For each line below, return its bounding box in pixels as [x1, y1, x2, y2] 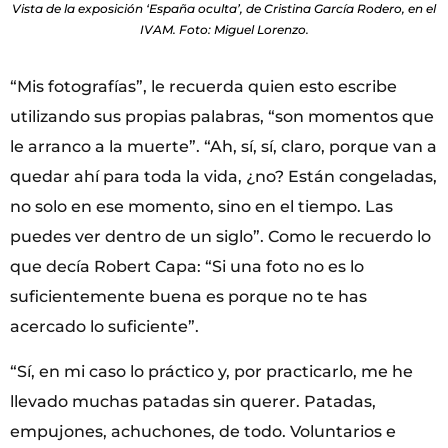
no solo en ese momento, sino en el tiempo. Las [10, 197, 393, 217]
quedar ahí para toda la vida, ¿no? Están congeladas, [10, 167, 437, 187]
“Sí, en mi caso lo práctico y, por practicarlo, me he [10, 361, 413, 381]
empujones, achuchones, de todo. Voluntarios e [10, 421, 396, 441]
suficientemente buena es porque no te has [10, 287, 367, 307]
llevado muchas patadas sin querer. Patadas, [10, 391, 376, 411]
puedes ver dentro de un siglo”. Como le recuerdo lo [10, 227, 431, 247]
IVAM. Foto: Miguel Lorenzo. [139, 22, 309, 38]
